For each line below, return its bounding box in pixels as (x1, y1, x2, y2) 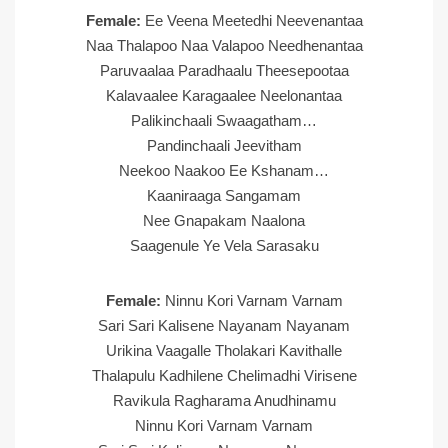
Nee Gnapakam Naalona (143, 212, 305, 229)
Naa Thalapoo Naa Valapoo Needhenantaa (85, 37, 363, 54)
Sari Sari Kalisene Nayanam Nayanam (98, 317, 350, 334)
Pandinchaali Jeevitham (146, 137, 302, 154)
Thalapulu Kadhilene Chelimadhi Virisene (91, 367, 357, 384)
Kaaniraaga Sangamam (147, 187, 301, 204)
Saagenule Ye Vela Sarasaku (129, 237, 319, 254)
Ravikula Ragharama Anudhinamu (112, 392, 336, 409)
